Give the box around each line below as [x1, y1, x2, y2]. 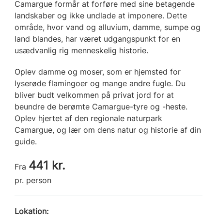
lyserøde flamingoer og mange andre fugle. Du [15, 78, 186, 88]
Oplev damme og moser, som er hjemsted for [15, 66, 181, 77]
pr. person [15, 175, 51, 185]
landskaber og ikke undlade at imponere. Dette [15, 10, 187, 20]
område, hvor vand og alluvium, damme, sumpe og [15, 22, 201, 32]
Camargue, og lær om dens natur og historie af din [15, 124, 201, 135]
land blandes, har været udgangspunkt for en [15, 33, 180, 44]
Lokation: [15, 206, 48, 216]
